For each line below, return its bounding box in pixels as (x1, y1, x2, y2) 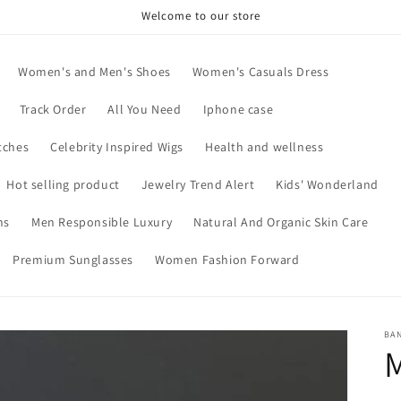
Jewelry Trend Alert (141, 176, 255, 192)
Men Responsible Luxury (30, 214, 173, 230)
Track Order (19, 101, 87, 117)
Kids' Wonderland (276, 176, 379, 192)
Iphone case (202, 101, 274, 117)
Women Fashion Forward (154, 252, 300, 268)
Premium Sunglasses (13, 252, 133, 268)
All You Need (107, 101, 182, 117)
